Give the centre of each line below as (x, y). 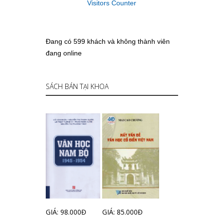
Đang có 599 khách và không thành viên (108, 41)
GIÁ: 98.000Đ (66, 212)
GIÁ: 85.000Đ (123, 212)
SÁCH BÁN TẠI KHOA (77, 86)
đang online (64, 53)
